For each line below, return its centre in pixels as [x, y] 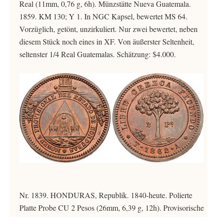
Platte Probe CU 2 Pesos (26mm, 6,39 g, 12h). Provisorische [112, 208]
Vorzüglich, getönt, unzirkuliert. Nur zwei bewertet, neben [108, 29]
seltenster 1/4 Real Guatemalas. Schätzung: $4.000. [98, 54]
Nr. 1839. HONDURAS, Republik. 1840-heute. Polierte [106, 195]
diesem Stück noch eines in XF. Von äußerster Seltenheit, [107, 41]
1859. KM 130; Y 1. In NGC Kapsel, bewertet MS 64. [103, 16]
